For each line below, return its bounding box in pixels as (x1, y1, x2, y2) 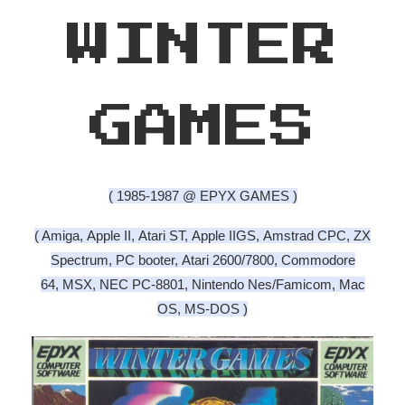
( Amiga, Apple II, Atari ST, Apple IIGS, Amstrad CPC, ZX (34, 227, 371, 243)
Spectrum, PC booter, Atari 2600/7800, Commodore (50, 251, 355, 268)
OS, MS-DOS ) (157, 300, 248, 316)
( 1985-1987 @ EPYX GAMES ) (108, 187, 297, 203)
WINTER (67, 23, 338, 69)
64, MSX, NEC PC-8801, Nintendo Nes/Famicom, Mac (40, 276, 365, 292)
